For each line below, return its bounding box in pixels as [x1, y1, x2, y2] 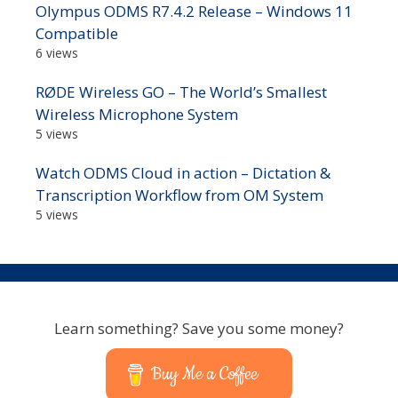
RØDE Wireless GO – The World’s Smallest [36, 82, 327, 103]
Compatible [36, 23, 118, 44]
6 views [36, 44, 78, 62]
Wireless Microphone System [36, 104, 238, 125]
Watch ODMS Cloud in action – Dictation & [36, 163, 330, 184]
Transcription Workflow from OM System [36, 185, 323, 206]
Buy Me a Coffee [151, 362, 259, 387]
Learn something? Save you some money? [54, 318, 344, 339]
